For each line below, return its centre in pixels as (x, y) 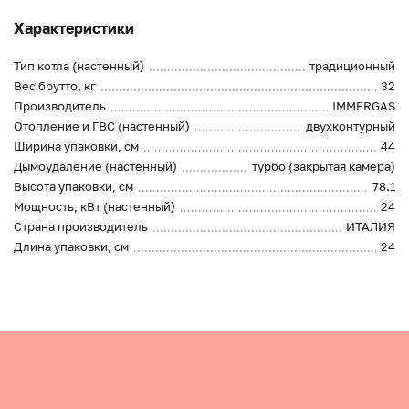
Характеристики (74, 29)
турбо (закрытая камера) (324, 167)
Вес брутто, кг (55, 86)
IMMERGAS (364, 106)
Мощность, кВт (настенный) (94, 207)
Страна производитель (81, 227)
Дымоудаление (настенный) (95, 167)
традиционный (352, 66)
